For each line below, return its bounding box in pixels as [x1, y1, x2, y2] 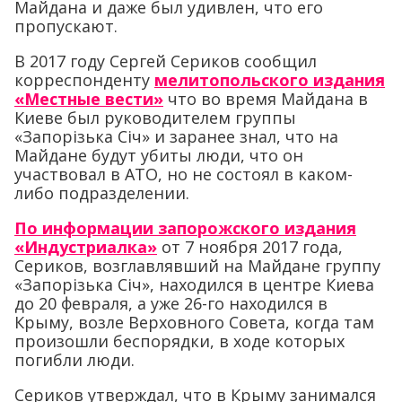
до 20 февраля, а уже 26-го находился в [14, 293, 328, 315]
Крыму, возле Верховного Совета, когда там [14, 311, 374, 334]
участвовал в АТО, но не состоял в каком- [14, 163, 353, 186]
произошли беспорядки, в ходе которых [14, 330, 345, 353]
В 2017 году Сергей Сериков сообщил [14, 50, 317, 73]
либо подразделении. [14, 182, 189, 205]
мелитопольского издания [154, 69, 385, 92]
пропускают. [14, 15, 118, 38]
